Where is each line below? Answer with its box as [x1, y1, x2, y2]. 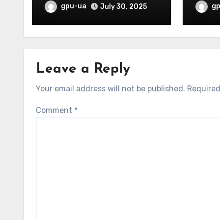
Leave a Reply [36, 62, 130, 76]
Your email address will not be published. [36, 84, 185, 93]
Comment [36, 106, 74, 115]
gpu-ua [61, 2, 86, 11]
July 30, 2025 [100, 2, 147, 11]
